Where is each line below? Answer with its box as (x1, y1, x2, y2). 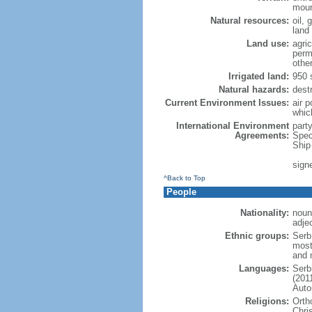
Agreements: (234, 130, 289, 141)
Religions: (244, 296, 289, 306)
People (166, 187, 196, 197)
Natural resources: (210, 15, 289, 26)
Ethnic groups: (224, 231, 289, 241)
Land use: (246, 38, 289, 49)
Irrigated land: (228, 71, 289, 81)
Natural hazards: (218, 84, 289, 95)
